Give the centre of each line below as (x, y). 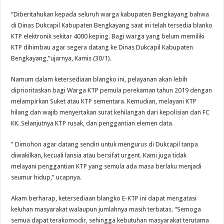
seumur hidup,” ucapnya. (46, 177)
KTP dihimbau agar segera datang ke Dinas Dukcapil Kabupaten (102, 47)
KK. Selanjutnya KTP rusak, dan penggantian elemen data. (92, 123)
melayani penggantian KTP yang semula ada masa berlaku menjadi (106, 166)
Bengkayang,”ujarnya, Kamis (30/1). (61, 58)
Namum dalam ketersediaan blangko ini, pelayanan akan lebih (99, 79)
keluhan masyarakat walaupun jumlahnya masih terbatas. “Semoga (106, 209)
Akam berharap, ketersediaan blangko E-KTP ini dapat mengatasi (104, 198)
